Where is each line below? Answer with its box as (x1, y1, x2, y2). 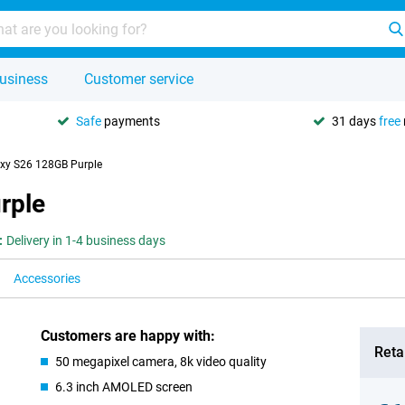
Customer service (84, 71, 193, 88)
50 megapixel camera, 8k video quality (55, 354, 268, 369)
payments (101, 113, 160, 128)
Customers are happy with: (41, 327, 216, 344)
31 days (332, 113, 379, 128)
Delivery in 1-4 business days (6, 233, 165, 248)
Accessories (14, 271, 80, 286)
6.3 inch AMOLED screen (55, 380, 193, 394)
